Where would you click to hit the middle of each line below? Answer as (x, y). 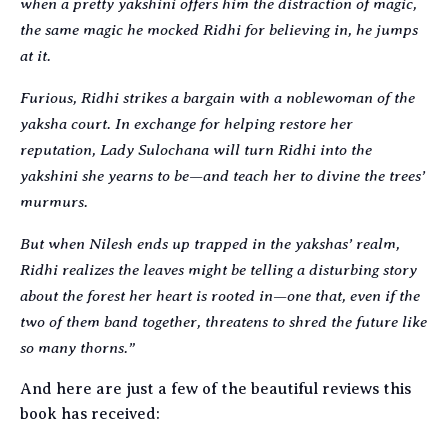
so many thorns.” (77, 348)
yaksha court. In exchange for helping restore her (186, 124)
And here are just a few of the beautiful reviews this (215, 389)
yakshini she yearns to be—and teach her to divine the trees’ (222, 176)
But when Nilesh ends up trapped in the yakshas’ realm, (210, 244)
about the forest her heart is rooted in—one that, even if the (220, 296)
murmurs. (54, 202)
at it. (35, 56)
